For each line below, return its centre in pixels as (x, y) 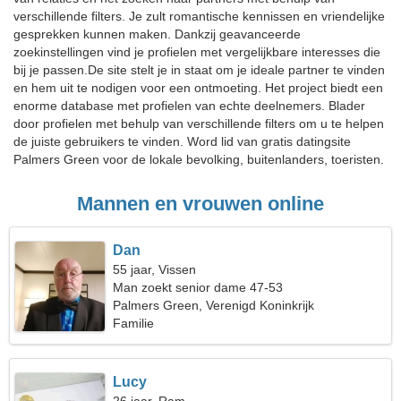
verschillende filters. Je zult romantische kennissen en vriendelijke (199, 16)
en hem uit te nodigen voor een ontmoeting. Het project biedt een (198, 88)
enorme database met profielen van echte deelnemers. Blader (189, 106)
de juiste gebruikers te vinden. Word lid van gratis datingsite (182, 141)
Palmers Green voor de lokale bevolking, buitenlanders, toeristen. (199, 159)
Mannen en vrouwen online (200, 204)
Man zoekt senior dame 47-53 (198, 287)
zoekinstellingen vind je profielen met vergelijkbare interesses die (197, 52)
